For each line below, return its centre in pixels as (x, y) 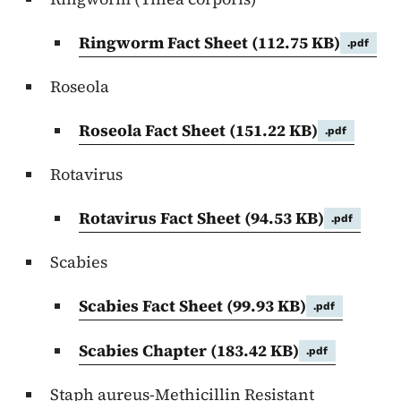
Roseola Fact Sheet (154, 131)
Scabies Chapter (145, 351)
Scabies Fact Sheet (153, 306)
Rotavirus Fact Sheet (162, 218)
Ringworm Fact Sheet (165, 43)
